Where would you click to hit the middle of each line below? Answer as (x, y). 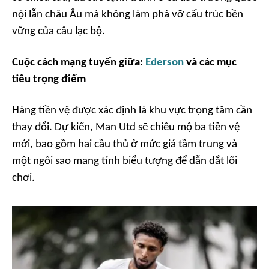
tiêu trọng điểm (49, 79)
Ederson (165, 62)
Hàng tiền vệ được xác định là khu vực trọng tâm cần (132, 110)
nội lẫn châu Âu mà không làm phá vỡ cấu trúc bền (128, 14)
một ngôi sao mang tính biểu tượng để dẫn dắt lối (125, 161)
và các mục (210, 62)
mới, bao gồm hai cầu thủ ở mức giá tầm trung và (125, 144)
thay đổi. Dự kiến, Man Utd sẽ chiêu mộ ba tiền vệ (126, 127)
